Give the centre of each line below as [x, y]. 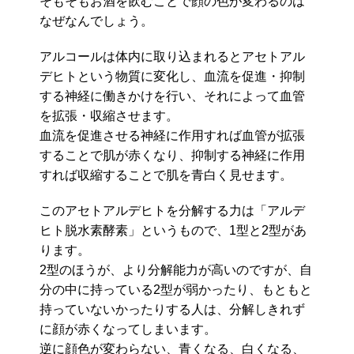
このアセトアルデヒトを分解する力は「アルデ [172, 211]
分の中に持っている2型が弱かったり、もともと [176, 290]
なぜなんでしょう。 [96, 21]
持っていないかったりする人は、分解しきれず [172, 310]
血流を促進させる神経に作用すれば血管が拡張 [172, 136]
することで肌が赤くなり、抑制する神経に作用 [172, 156]
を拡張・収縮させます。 [109, 116]
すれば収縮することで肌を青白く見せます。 [166, 175]
